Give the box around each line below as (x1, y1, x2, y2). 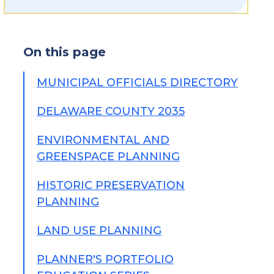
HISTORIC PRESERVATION (37, 179, 185, 192)
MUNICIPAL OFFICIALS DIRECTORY (37, 76, 238, 89)
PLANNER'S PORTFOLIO (37, 253, 174, 266)
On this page (23, 45, 106, 59)
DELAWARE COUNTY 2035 (37, 105, 185, 118)
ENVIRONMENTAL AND (37, 133, 169, 147)
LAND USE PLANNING (37, 224, 161, 237)
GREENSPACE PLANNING (37, 150, 180, 163)
